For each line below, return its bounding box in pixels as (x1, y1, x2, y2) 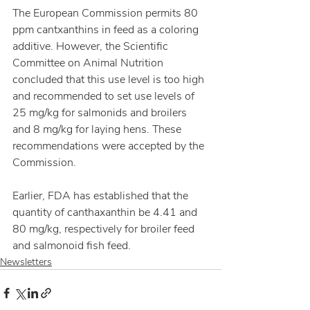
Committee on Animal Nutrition (12, 55, 166, 71)
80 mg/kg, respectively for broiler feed (12, 221, 197, 237)
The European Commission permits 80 (12, 6, 201, 21)
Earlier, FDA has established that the (12, 188, 191, 203)
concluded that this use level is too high (12, 72, 207, 87)
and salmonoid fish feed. (12, 238, 131, 253)
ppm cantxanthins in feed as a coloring (12, 22, 201, 37)
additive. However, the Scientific (12, 39, 171, 54)
